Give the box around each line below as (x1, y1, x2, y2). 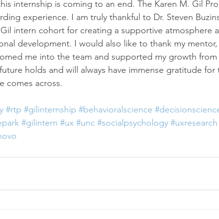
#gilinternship (24, 104, 76, 115)
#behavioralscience (79, 104, 153, 115)
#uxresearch (171, 117, 218, 128)
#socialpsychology (97, 117, 168, 128)
